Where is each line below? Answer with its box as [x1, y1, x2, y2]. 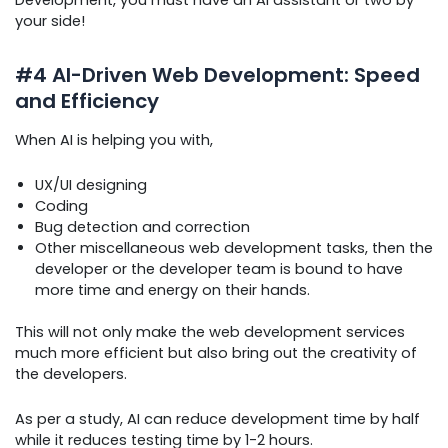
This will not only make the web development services [15, 322, 405, 343]
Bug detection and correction [35, 216, 250, 237]
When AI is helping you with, [15, 130, 213, 151]
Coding [35, 195, 88, 216]
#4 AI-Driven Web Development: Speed [15, 61, 420, 90]
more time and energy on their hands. [35, 279, 310, 300]
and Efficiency [15, 87, 159, 116]
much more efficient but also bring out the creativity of [15, 343, 417, 364]
